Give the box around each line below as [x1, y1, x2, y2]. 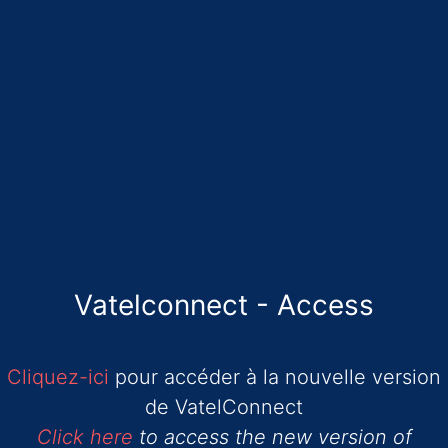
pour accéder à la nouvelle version [109, 365, 441, 390]
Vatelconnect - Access [74, 288, 374, 323]
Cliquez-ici [7, 365, 109, 390]
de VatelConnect [145, 395, 303, 420]
